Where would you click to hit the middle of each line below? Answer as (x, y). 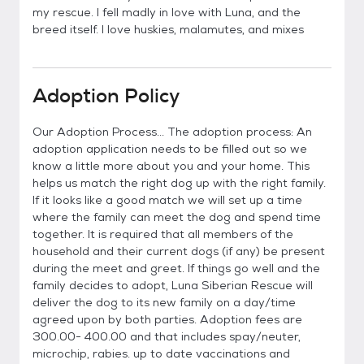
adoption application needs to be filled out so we (170, 149)
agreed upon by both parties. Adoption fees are (167, 319)
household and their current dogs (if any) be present (179, 251)
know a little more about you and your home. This (171, 166)
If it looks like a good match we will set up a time (167, 200)
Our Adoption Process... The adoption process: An (172, 132)
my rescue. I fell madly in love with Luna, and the (167, 12)
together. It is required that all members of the (163, 234)
